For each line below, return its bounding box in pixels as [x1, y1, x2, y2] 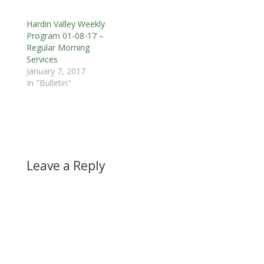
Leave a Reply [26, 157, 105, 174]
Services [26, 53, 58, 65]
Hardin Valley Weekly [26, 18, 105, 29]
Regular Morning [26, 41, 90, 53]
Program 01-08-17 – [26, 29, 104, 41]
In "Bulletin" [26, 77, 71, 88]
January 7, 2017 [26, 65, 85, 77]
